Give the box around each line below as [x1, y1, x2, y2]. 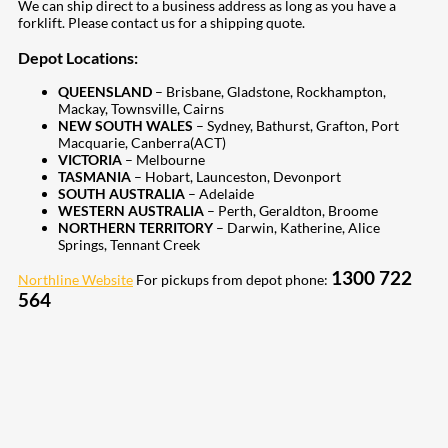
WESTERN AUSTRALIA [58, 202, 204, 220]
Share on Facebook [42, 356, 159, 374]
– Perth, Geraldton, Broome [204, 202, 378, 220]
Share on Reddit [34, 424, 132, 442]
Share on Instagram [34, 373, 153, 391]
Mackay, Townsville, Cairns [58, 100, 224, 118]
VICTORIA [58, 151, 122, 169]
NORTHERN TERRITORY [58, 219, 213, 237]
